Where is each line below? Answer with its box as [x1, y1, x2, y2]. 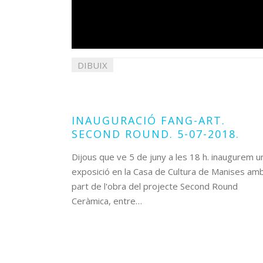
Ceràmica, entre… [72, 195, 142, 207]
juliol [112, 73, 129, 85]
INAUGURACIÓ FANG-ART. [72, 113, 225, 127]
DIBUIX [77, 59, 107, 71]
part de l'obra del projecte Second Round [72, 180, 238, 192]
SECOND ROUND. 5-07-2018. [72, 127, 240, 141]
